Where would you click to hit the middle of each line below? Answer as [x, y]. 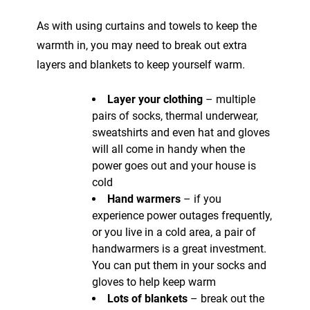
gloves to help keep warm [154, 282]
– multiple [229, 99]
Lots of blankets [147, 298]
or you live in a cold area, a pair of [174, 232]
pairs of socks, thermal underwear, [175, 116]
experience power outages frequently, [182, 215]
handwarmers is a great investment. [179, 248]
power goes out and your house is [174, 165]
